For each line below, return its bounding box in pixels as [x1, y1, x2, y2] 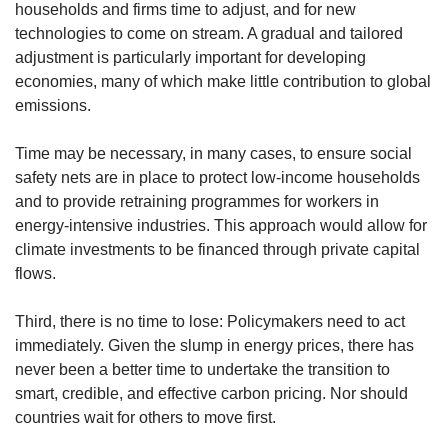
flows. [15, 264, 56, 282]
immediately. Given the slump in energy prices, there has [15, 336, 414, 354]
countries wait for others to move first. [15, 408, 276, 426]
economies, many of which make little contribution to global [15, 72, 431, 90]
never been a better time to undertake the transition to [15, 360, 390, 378]
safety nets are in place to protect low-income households [15, 168, 420, 186]
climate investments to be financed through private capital [15, 240, 420, 258]
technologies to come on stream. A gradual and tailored [15, 24, 403, 42]
